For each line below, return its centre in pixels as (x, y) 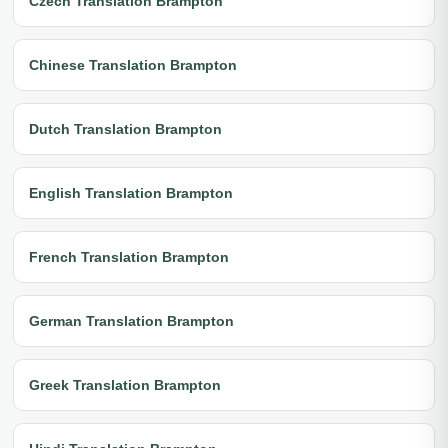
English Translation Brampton (131, 192)
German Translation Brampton (131, 320)
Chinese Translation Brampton (133, 64)
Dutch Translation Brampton (125, 128)
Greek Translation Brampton (125, 384)
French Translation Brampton (129, 256)
